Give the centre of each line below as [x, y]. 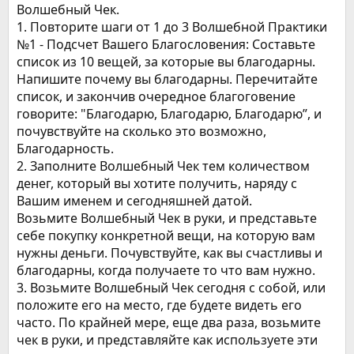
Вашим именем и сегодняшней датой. [134, 200]
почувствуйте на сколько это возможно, [141, 131]
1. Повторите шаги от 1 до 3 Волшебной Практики [172, 26]
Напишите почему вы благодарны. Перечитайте [167, 79]
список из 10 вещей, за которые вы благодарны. [166, 61]
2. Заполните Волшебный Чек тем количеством [163, 166]
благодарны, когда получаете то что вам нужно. [166, 270]
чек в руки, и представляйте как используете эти [167, 339]
